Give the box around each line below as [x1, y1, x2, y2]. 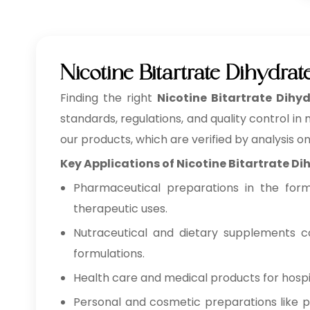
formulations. [73, 246, 145, 262]
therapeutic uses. [73, 201, 167, 217]
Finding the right [60, 90, 157, 106]
